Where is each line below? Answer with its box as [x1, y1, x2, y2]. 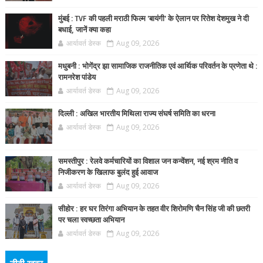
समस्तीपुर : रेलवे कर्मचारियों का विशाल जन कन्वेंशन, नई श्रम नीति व [58, 157, 238, 166]
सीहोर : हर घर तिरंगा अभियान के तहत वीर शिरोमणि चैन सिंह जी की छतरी [58, 204, 250, 214]
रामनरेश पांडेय [58, 73, 96, 82]
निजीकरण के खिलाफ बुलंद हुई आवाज [58, 168, 158, 177]
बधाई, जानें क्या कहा [58, 25, 111, 35]
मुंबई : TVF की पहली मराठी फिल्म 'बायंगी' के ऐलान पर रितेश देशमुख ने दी [58, 14, 249, 23]
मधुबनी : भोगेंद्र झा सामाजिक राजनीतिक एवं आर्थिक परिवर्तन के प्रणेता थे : [58, 62, 258, 71]
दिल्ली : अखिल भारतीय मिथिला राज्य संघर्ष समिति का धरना [58, 109, 215, 119]
